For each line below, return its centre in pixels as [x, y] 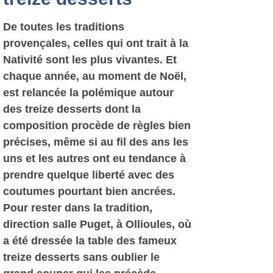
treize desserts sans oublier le [81, 257]
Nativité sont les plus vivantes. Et [90, 60]
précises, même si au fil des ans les [96, 142]
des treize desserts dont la [72, 109]
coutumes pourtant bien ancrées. [89, 191]
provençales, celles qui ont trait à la [96, 43]
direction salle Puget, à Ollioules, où [97, 224]
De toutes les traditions [64, 27]
